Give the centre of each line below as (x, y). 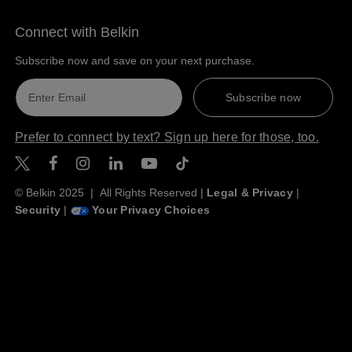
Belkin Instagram (174, 163)
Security (38, 210)
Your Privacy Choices (149, 210)
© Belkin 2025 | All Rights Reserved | (111, 193)
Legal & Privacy (250, 193)
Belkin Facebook (141, 163)
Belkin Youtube (232, 163)
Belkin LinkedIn (199, 163)
